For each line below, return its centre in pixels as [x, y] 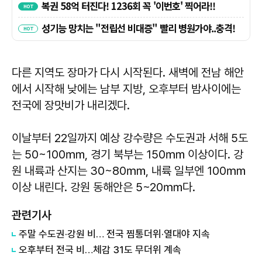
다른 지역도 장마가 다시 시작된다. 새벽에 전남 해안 [128, 73]
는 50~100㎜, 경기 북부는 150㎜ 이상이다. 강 [127, 155]
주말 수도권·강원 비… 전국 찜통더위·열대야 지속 [114, 234]
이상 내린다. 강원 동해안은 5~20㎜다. [104, 187]
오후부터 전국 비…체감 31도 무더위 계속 [100, 250]
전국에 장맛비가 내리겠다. [71, 106]
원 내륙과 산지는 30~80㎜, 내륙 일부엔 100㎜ [129, 171]
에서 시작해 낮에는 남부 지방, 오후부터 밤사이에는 [126, 89]
